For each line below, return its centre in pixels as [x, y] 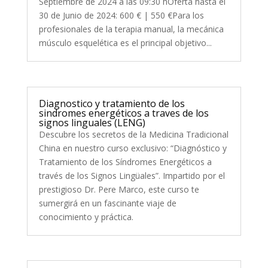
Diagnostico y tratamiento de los [112, 103]
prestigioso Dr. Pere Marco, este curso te [119, 189]
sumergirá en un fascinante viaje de [107, 203]
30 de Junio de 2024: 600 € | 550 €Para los [121, 16]
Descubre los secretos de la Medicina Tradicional [133, 134]
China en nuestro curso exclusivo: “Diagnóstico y [133, 148]
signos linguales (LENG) [92, 122]
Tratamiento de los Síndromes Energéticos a [125, 162]
